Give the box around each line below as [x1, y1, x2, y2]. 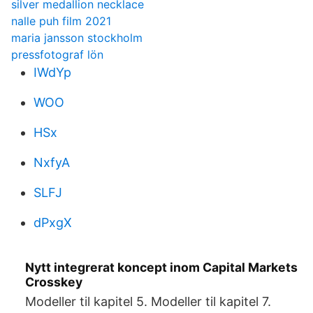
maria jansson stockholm [11, 31, 143, 45]
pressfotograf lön [11, 48, 103, 61]
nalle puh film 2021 [11, 14, 111, 28]
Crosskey [25, 275, 82, 289]
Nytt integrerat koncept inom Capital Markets [25, 260, 298, 275]
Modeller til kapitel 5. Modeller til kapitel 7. [25, 294, 271, 309]
